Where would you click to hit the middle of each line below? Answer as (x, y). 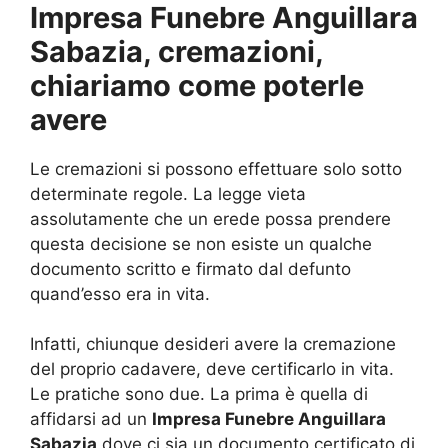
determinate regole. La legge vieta (168, 193)
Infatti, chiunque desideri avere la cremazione (213, 344)
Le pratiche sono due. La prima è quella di (199, 394)
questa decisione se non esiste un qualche (201, 243)
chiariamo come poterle (197, 85)
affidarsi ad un (91, 419)
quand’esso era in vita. (120, 293)
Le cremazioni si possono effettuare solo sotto (216, 168)
